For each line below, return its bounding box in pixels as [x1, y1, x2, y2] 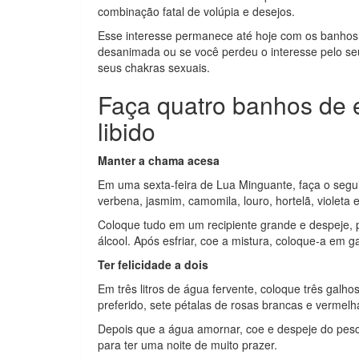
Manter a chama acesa [98, 152, 220, 168]
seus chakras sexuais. [98, 59, 210, 75]
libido [98, 114, 155, 148]
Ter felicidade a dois [98, 256, 208, 272]
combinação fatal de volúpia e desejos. [98, 3, 295, 19]
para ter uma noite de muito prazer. [98, 337, 277, 353]
